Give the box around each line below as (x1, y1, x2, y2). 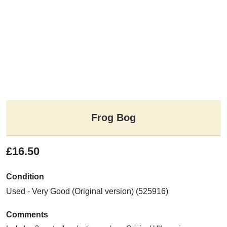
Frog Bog (91, 111, 136, 123)
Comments (6, 210, 48, 219)
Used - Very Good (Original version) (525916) (6, 186, 168, 196)
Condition (6, 172, 44, 181)
